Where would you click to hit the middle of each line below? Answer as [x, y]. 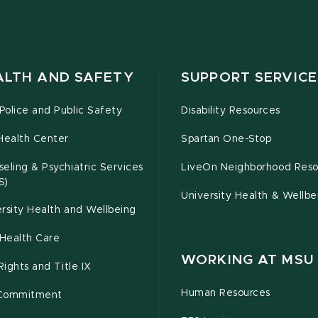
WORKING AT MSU [247, 261]
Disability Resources [231, 111]
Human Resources [226, 294]
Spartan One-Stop [226, 139]
